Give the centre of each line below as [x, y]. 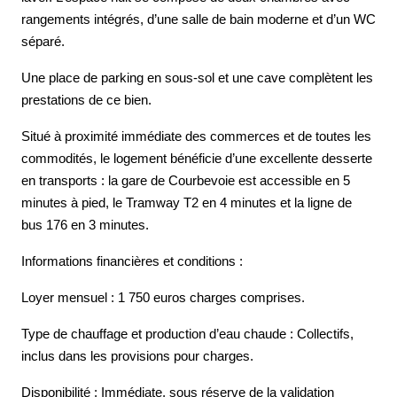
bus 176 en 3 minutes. [85, 225]
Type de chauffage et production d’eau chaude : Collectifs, [187, 334]
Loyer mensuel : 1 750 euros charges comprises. [163, 297]
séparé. [43, 41]
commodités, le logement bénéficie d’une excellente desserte [197, 158]
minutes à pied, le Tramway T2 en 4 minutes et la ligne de [187, 202]
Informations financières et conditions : [132, 261]
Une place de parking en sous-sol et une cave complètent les [197, 78]
